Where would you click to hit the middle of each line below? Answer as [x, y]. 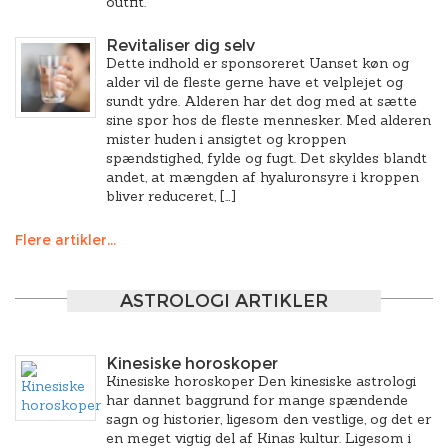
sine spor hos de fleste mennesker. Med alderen [268, 120]
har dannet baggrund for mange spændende [257, 400]
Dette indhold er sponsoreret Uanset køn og [257, 63]
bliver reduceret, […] [171, 196]
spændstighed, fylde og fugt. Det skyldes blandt [266, 158]
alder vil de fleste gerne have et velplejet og [254, 82]
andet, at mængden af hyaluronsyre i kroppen [262, 177]
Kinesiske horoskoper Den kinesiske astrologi [261, 381]
